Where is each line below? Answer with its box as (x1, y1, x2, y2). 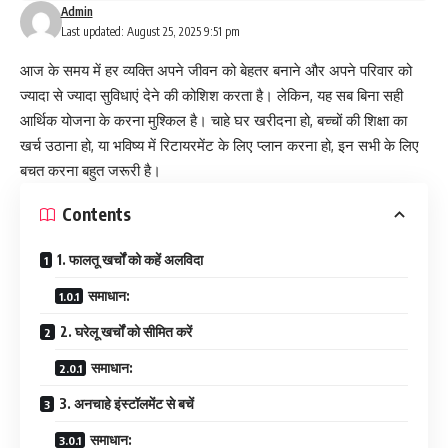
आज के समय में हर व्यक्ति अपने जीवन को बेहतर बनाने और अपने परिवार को (20, 60, 412, 80)
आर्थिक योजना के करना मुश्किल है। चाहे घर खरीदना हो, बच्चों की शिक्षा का (20, 110, 407, 130)
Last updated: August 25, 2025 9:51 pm (60, 23, 240, 39)
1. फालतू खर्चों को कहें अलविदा (57, 250, 203, 268)
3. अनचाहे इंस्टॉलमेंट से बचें (59, 394, 194, 412)
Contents (62, 203, 131, 226)
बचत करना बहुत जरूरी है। (20, 160, 161, 180)
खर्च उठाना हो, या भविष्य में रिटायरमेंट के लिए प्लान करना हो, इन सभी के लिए (20, 135, 419, 155)
